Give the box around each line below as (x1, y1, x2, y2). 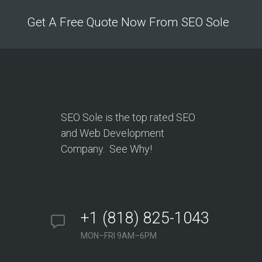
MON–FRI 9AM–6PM (81, 230, 157, 240)
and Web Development (61, 126, 164, 139)
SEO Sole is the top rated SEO (61, 111, 195, 123)
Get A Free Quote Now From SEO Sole (26, 15, 238, 29)
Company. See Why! (61, 142, 152, 155)
